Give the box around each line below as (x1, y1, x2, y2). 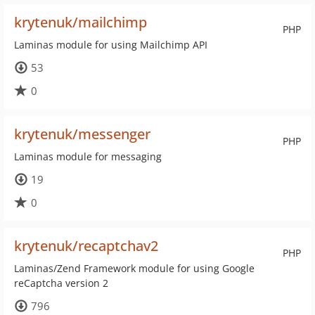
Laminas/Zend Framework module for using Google (14, 262, 255, 275)
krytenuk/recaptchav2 (14, 236, 158, 255)
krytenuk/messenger (14, 124, 150, 143)
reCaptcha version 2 (14, 276, 108, 290)
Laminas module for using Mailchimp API (14, 38, 207, 51)
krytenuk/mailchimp (14, 13, 147, 32)
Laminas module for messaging (14, 150, 162, 163)
